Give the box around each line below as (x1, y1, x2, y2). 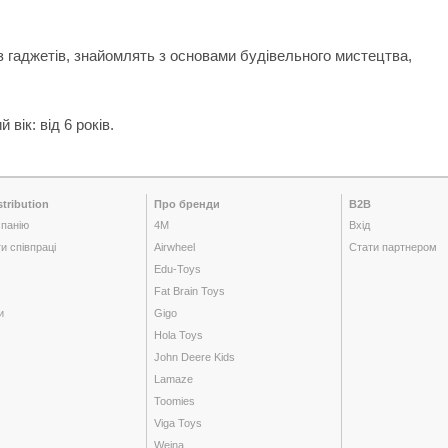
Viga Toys (153, 417, 202, 429)
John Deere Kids (153, 351, 235, 363)
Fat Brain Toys (153, 285, 225, 297)
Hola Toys (153, 329, 203, 341)
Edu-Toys (153, 263, 201, 275)
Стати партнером (348, 241, 437, 253)
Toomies (153, 395, 195, 407)
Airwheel (153, 241, 195, 253)
